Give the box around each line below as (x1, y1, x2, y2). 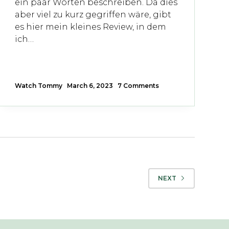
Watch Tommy (14, 81, 62, 89)
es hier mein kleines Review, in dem (14, 21, 166, 32)
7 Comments (117, 81, 159, 89)
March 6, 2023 (66, 81, 113, 89)
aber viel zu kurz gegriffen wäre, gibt (14, 9, 171, 19)
